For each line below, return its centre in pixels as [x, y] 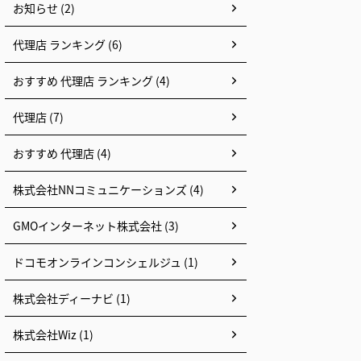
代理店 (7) [38, 117]
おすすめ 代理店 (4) [62, 153]
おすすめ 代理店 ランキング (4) [91, 81]
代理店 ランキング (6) [68, 44]
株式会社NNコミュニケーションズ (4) [108, 189]
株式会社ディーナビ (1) [72, 298]
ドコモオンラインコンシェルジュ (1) [106, 262]
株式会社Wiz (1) [53, 334]
